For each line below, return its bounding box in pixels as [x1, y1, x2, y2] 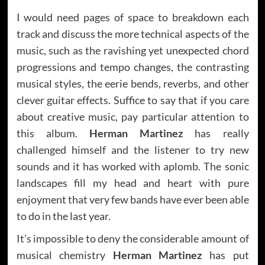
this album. [16, 127, 89, 140]
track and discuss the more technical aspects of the [16, 27, 249, 41]
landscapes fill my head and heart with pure [16, 176, 249, 190]
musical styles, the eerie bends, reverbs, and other [16, 77, 249, 91]
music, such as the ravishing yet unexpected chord [16, 44, 249, 57]
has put [202, 248, 249, 262]
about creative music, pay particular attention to [16, 110, 249, 124]
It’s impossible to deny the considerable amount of [16, 232, 249, 245]
